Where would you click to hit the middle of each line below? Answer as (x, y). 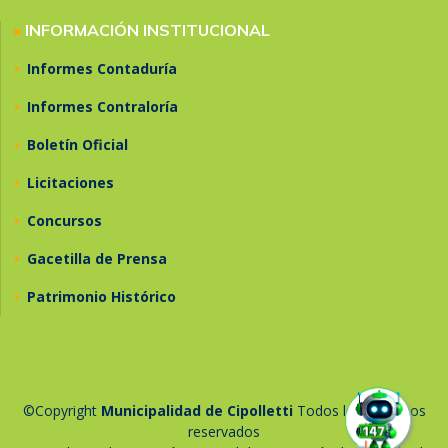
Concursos (64, 221)
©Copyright (61, 411)
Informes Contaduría (102, 69)
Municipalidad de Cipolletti (196, 411)
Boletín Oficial (77, 145)
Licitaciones (70, 183)
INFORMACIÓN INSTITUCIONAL (147, 30)
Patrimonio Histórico (101, 297)
